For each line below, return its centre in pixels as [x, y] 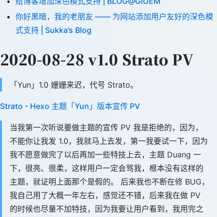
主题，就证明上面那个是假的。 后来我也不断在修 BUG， [109, 182]
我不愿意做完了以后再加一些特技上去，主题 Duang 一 [105, 155]
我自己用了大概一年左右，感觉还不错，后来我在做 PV [105, 195]
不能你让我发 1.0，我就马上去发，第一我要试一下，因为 [109, 141]
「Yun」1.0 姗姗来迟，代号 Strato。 [74, 85]
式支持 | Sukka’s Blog [54, 30]
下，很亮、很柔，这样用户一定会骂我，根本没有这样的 [107, 168]
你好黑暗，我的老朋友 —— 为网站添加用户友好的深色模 [114, 16]
